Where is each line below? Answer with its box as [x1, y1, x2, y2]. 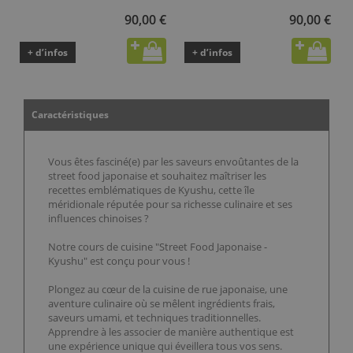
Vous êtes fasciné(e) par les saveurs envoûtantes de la [48, 154, 299, 169]
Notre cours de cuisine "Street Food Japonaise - [48, 240, 267, 255]
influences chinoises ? [48, 211, 149, 226]
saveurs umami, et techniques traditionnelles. [48, 310, 261, 325]
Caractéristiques [32, 108, 109, 122]
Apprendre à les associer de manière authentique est [48, 325, 294, 340]
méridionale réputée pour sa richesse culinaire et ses [48, 197, 292, 212]
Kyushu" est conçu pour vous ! [48, 254, 190, 269]
